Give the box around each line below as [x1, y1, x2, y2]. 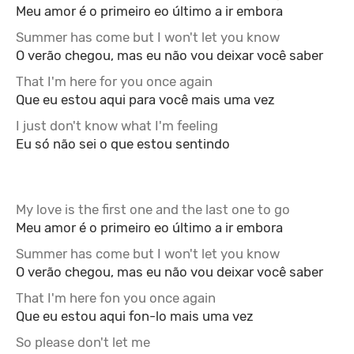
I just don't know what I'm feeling [16, 118, 218, 134]
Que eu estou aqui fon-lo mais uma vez [16, 308, 254, 324]
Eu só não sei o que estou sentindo [16, 136, 230, 152]
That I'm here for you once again [16, 73, 213, 89]
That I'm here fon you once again [16, 290, 216, 306]
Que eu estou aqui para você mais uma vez [16, 92, 275, 107]
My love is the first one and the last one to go [16, 201, 290, 217]
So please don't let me [16, 334, 150, 350]
